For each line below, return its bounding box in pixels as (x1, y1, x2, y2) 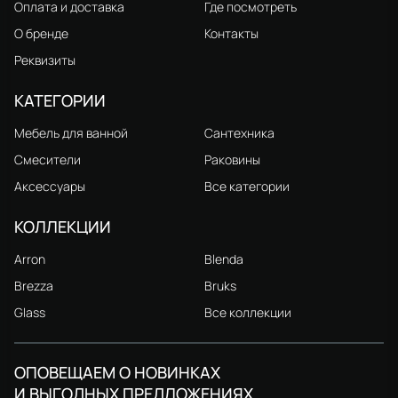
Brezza (14, 276, 53, 294)
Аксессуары (14, 177, 85, 195)
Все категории (204, 177, 290, 195)
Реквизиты (14, 51, 76, 68)
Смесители (14, 150, 81, 168)
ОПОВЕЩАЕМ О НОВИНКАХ (14, 361, 220, 383)
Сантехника (204, 123, 275, 141)
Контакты (204, 24, 259, 42)
